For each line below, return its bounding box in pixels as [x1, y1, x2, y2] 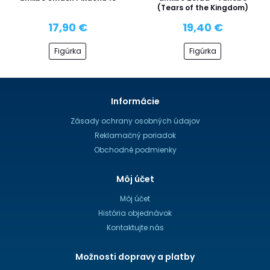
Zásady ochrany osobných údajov [70, 116, 200, 126]
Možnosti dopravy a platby [75, 251, 195, 263]
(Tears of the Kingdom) [157, 2, 248, 13]
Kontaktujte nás [106, 222, 164, 233]
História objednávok [98, 208, 172, 218]
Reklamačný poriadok [94, 130, 176, 140]
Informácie [110, 95, 160, 107]
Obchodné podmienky [93, 145, 177, 155]
